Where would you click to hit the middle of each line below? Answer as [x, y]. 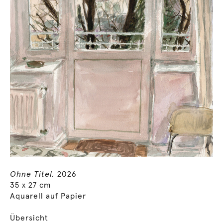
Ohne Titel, [32, 174]
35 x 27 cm [30, 185]
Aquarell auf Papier [48, 196]
